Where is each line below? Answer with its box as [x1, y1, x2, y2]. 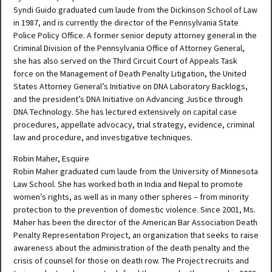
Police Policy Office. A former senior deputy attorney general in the [13, 30, 257, 41]
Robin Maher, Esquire [13, 153, 89, 164]
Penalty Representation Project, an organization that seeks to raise [13, 229, 259, 240]
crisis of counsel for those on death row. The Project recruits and [13, 255, 249, 266]
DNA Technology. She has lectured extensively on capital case [13, 106, 237, 117]
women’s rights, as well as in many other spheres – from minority [13, 191, 249, 202]
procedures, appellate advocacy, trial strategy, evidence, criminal [13, 119, 254, 130]
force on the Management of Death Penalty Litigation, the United [13, 68, 246, 79]
